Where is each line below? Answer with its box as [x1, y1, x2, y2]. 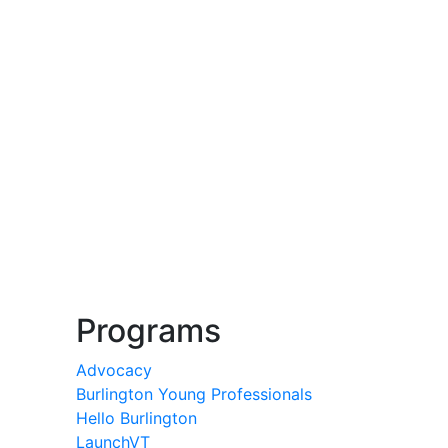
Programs [76, 310, 221, 350]
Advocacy [76, 359, 152, 380]
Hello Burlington [76, 407, 197, 428]
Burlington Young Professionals [76, 383, 312, 404]
